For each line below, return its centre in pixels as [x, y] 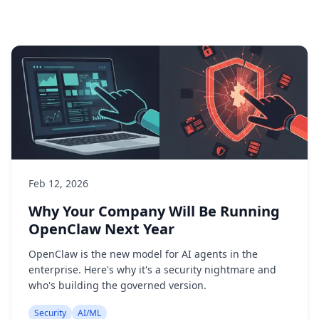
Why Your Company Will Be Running [154, 211]
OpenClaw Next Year [101, 229]
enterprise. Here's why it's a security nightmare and [152, 270]
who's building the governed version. [117, 285]
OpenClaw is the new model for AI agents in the [143, 254]
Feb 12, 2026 [58, 183]
